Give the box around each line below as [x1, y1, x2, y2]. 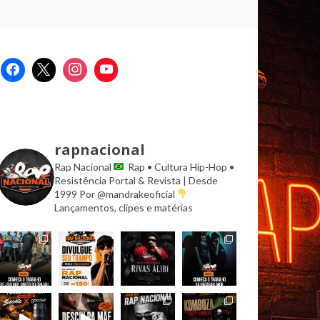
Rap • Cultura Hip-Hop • [128, 160, 234, 173]
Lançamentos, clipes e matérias [54, 201, 193, 214]
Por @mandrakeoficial [77, 187, 177, 200]
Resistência [54, 174, 106, 186]
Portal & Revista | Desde [106, 174, 218, 186]
